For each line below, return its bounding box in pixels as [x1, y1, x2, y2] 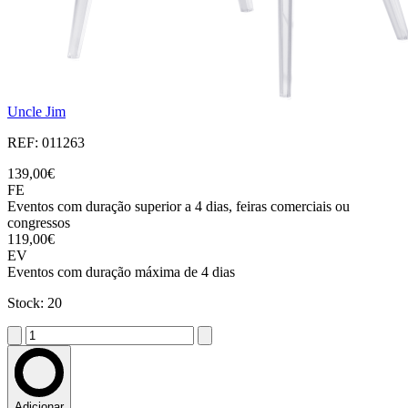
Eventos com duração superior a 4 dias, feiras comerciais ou [7, 199, 350, 215]
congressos [7, 215, 70, 231]
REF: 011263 [7, 135, 85, 151]
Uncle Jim [7, 104, 66, 120]
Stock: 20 [7, 295, 62, 311]
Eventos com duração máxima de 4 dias [7, 264, 235, 280]
